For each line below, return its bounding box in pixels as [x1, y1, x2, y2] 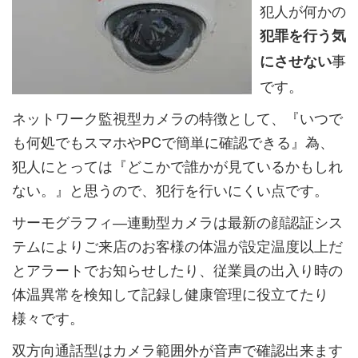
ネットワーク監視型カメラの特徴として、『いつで [12, 106, 343, 128]
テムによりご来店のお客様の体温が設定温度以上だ [12, 234, 343, 256]
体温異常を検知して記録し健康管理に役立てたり [12, 282, 328, 304]
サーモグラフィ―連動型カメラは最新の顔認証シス [12, 210, 343, 232]
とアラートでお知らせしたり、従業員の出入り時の [12, 258, 343, 280]
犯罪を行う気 [260, 27, 346, 44]
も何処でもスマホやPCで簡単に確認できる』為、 [12, 130, 334, 152]
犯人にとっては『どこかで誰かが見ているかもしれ [12, 154, 343, 176]
